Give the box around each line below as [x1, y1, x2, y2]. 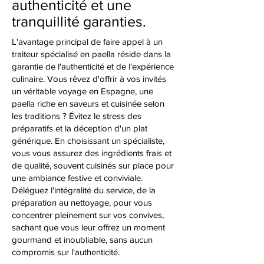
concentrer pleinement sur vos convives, [12, 210, 164, 220]
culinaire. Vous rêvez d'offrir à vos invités [12, 74, 166, 84]
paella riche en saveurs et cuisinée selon [12, 98, 164, 108]
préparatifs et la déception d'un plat [12, 123, 147, 133]
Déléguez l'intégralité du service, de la [12, 185, 156, 195]
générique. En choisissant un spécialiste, [12, 136, 164, 146]
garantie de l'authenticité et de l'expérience [12, 61, 174, 71]
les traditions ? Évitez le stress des [12, 111, 141, 121]
